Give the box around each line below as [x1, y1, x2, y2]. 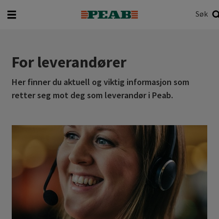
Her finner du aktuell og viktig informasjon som [12, 76, 189, 88]
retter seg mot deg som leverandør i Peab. [12, 89, 173, 101]
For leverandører [12, 52, 127, 72]
